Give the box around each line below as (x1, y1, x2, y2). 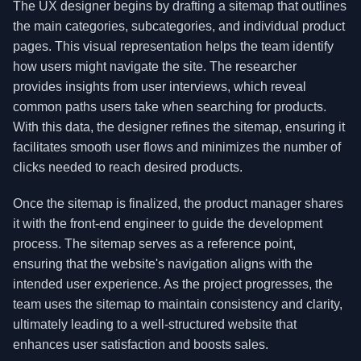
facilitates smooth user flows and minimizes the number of (13, 140, 341, 154)
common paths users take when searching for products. (13, 100, 326, 114)
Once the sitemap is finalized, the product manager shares (13, 197, 343, 210)
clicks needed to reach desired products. (13, 160, 243, 174)
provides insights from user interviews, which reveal (13, 80, 306, 93)
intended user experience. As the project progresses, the (13, 277, 333, 291)
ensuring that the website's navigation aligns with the (13, 257, 313, 271)
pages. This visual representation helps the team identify (13, 39, 334, 53)
